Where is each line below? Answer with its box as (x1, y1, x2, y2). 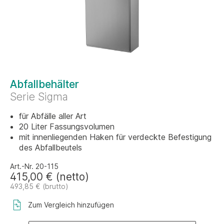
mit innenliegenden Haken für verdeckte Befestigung (19, 132, 211, 142)
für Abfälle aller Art (19, 111, 86, 121)
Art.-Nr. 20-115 (10, 162, 58, 170)
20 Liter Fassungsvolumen (19, 121, 114, 131)
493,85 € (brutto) (10, 182, 68, 190)
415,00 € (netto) (10, 170, 89, 183)
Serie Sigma (10, 90, 68, 103)
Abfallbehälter (10, 78, 79, 90)
